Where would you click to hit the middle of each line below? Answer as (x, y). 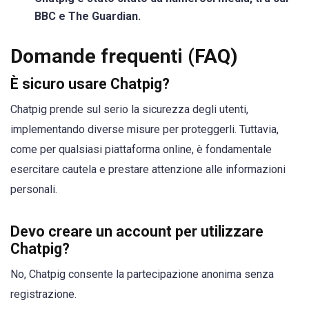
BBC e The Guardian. (88, 17)
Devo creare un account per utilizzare (137, 231)
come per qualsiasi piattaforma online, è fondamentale (141, 150)
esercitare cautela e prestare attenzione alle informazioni (148, 170)
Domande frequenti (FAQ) (124, 57)
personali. (34, 190)
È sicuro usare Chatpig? (90, 84)
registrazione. (43, 294)
